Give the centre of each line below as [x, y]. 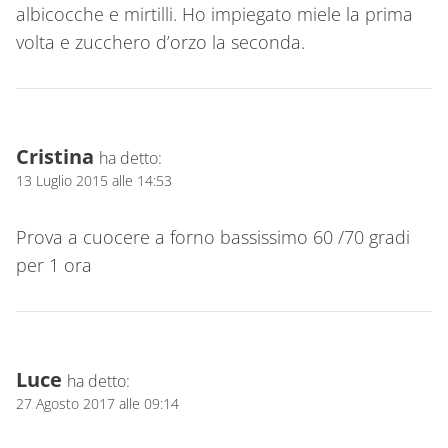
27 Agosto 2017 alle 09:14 [97, 403]
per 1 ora [54, 264]
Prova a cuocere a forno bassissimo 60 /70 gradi [213, 236]
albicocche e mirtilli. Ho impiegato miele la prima [214, 14]
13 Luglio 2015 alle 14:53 [94, 181]
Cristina [55, 156]
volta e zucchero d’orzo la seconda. [160, 42]
